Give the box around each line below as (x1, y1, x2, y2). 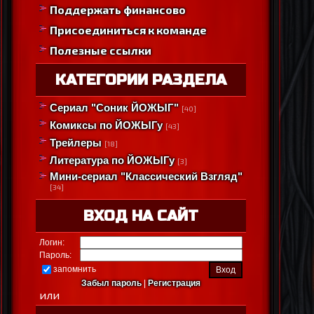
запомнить (53, 264, 96, 274)
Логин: (39, 238, 64, 248)
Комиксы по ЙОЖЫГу (50, 119, 163, 132)
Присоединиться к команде (50, 22, 207, 36)
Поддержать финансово (50, 3, 186, 17)
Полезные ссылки (50, 43, 151, 57)
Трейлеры (50, 137, 102, 149)
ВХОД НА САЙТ (83, 207, 198, 226)
